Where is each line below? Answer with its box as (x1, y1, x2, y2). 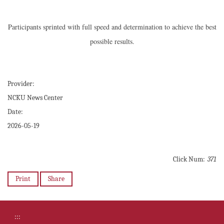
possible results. (89, 36, 134, 46)
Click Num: (173, 154, 205, 163)
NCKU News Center (7, 93, 63, 102)
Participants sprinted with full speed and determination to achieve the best (7, 21, 216, 31)
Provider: (7, 79, 34, 88)
